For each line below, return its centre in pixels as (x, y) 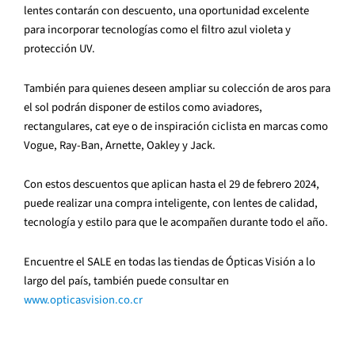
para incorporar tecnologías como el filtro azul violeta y (157, 30)
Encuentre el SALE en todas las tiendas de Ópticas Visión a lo (170, 261)
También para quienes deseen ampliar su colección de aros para (177, 88)
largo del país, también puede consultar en (126, 281)
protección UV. (59, 49)
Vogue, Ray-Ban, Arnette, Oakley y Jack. (123, 145)
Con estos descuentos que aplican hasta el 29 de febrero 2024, (172, 185)
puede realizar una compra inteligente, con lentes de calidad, (171, 204)
